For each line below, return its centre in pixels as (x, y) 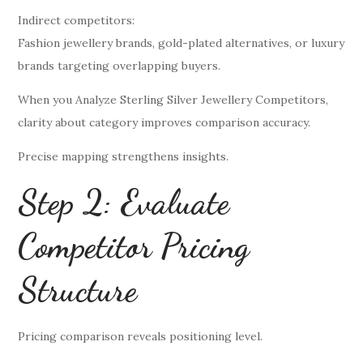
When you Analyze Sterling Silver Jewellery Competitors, (173, 99)
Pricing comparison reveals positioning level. (141, 336)
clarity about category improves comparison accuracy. (164, 122)
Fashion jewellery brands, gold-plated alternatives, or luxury (181, 43)
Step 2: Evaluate (124, 202)
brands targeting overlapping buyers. (120, 65)
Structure (78, 289)
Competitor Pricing (134, 246)
